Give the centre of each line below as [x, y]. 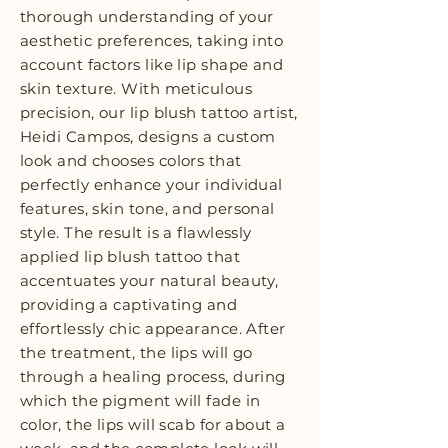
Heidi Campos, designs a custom [148, 137]
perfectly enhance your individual [151, 185]
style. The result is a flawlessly [136, 233]
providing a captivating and [129, 305]
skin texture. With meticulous [136, 89]
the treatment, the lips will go [136, 353]
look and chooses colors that [131, 161]
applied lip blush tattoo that [130, 257]
